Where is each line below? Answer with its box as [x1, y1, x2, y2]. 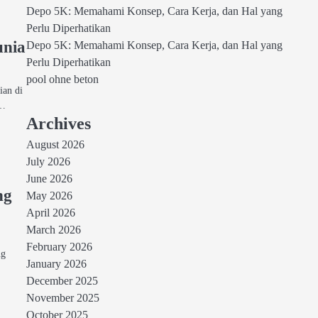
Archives [26, 114, 91, 133]
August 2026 [26, 138, 84, 151]
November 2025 [26, 292, 99, 305]
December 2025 [26, 275, 98, 287]
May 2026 [26, 190, 72, 202]
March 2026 [26, 224, 81, 236]
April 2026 [26, 207, 75, 219]
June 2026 [26, 172, 72, 185]
